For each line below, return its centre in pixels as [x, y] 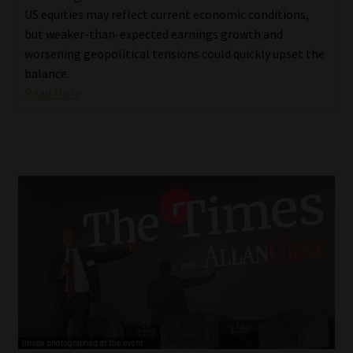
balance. [46, 74]
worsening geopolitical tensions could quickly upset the [174, 54]
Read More [52, 93]
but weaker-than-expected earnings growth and [153, 34]
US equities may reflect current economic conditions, [166, 15]
